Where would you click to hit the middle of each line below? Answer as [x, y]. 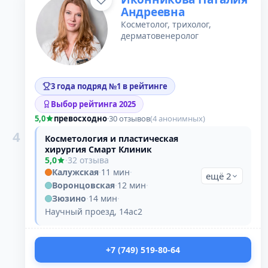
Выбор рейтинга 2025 [93, 104]
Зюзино [69, 198]
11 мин [115, 172]
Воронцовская [83, 185]
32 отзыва [88, 160]
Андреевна [153, 12]
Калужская [75, 172]
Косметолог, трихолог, [166, 24]
